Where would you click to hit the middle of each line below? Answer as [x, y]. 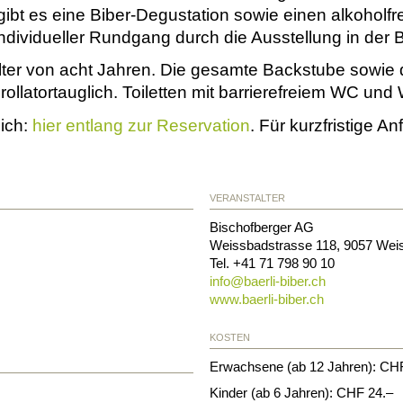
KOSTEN [230, 337]
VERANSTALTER [248, 197]
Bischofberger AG [262, 227]
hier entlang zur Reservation [141, 125]
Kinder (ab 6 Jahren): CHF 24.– [302, 392]
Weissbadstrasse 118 [273, 245]
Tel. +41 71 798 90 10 [273, 263]
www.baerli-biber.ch [267, 299]
